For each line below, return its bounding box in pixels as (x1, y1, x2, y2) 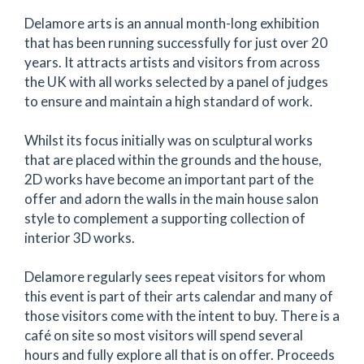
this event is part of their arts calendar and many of (24, 288, 333, 305)
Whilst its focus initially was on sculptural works (24, 132, 313, 149)
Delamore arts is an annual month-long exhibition (24, 15, 319, 32)
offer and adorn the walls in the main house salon (24, 190, 318, 207)
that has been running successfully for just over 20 (24, 34, 327, 51)
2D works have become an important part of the (24, 171, 314, 188)
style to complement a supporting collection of (24, 210, 305, 227)
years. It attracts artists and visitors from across (24, 54, 320, 71)
